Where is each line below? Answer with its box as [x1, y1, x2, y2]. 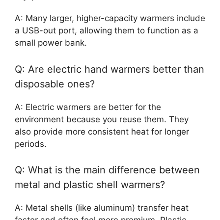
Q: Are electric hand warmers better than [15, 63, 204, 75]
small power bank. [15, 38, 87, 48]
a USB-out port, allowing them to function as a [15, 26, 198, 36]
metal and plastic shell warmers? [15, 179, 165, 191]
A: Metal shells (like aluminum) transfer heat [15, 203, 189, 213]
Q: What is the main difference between [15, 164, 200, 176]
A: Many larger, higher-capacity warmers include [15, 13, 205, 24]
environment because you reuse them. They [15, 114, 189, 124]
